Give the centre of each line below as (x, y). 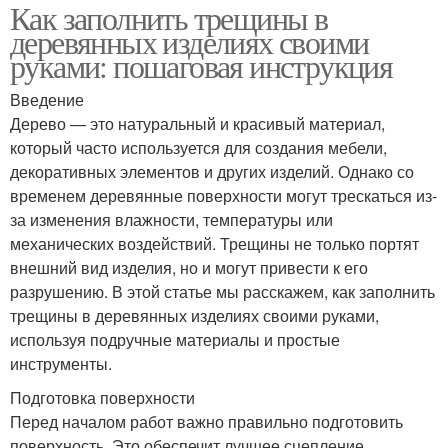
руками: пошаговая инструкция (201, 65)
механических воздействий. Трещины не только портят (214, 243)
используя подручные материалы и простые (175, 339)
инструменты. (61, 363)
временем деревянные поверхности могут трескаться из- (223, 195)
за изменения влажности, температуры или (171, 219)
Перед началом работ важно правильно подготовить (206, 421)
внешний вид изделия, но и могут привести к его (189, 267)
